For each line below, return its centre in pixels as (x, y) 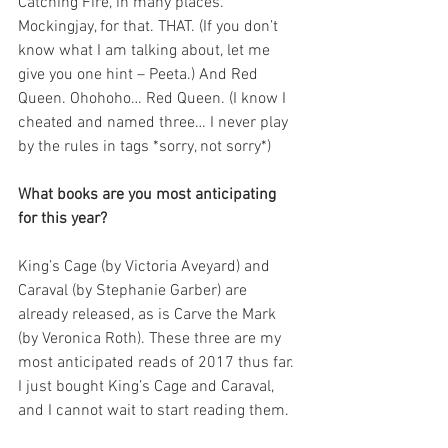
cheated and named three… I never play (155, 123)
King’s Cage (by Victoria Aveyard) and (146, 267)
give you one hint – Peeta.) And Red (140, 75)
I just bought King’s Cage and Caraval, (148, 387)
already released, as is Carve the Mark (149, 315)
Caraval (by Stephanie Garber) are (134, 291)
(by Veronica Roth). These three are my (151, 339)
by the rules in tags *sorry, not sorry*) (144, 147)
